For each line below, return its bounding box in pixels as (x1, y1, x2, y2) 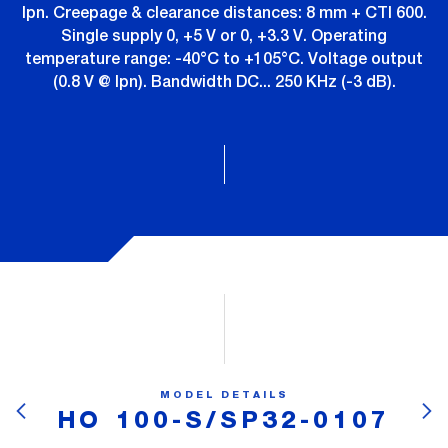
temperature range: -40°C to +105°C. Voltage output (25, 48, 423, 68)
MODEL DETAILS (159, 390, 289, 400)
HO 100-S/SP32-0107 (58, 408, 390, 433)
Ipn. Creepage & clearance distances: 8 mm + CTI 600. (21, 2, 427, 22)
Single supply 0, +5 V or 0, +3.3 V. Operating (61, 25, 387, 45)
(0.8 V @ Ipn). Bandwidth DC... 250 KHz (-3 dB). (52, 71, 396, 91)
